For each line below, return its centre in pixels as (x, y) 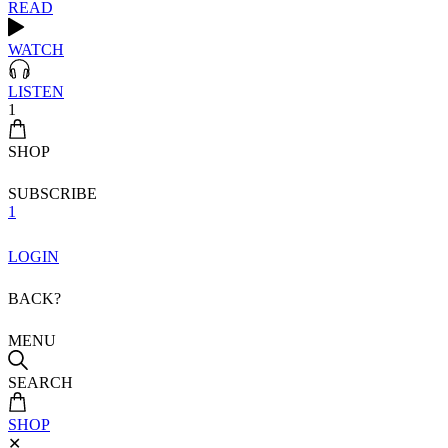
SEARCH (40, 382)
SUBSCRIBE (52, 194)
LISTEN (36, 92)
